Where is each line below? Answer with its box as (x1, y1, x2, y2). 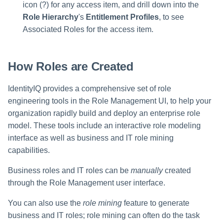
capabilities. (8, 146, 50, 155)
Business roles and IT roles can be (8, 166, 131, 175)
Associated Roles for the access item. (23, 25, 153, 34)
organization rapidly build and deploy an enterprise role (8, 109, 200, 118)
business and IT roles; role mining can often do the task (8, 211, 200, 220)
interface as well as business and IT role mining (8, 134, 174, 143)
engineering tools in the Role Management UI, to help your (8, 97, 211, 106)
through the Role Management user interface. (8, 179, 165, 187)
